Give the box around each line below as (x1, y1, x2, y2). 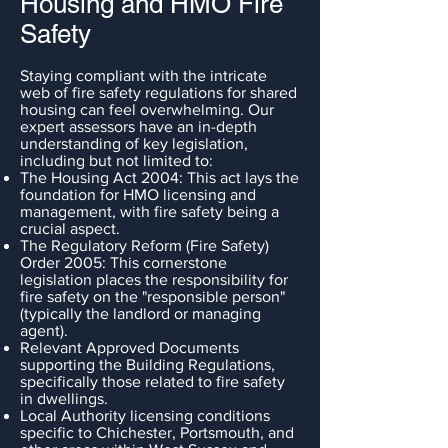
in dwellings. (20, 390, 108, 407)
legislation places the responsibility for (20, 271, 288, 288)
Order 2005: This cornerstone (20, 254, 227, 271)
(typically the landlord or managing (20, 305, 261, 322)
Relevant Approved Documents (20, 339, 239, 356)
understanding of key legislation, (20, 135, 248, 152)
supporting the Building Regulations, (20, 356, 275, 373)
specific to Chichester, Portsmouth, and (20, 424, 294, 441)
